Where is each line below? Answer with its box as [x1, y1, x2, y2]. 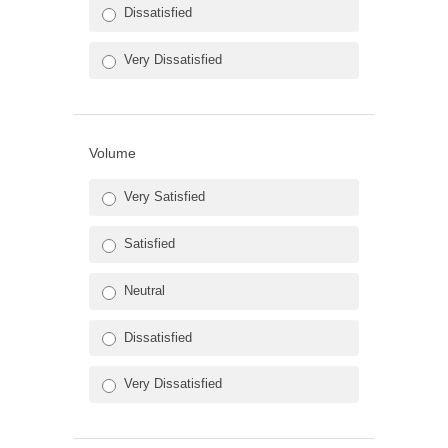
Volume [89, 145, 136, 162]
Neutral [124, 282, 165, 298]
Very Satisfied [124, 189, 205, 205]
